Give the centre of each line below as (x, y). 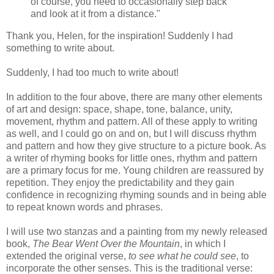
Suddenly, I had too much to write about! (92, 72)
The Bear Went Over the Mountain (106, 243)
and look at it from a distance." (95, 14)
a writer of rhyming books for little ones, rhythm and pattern (132, 158)
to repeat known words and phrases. (84, 207)
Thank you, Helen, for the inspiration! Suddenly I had (120, 35)
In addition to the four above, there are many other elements (134, 97)
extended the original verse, (67, 256)
